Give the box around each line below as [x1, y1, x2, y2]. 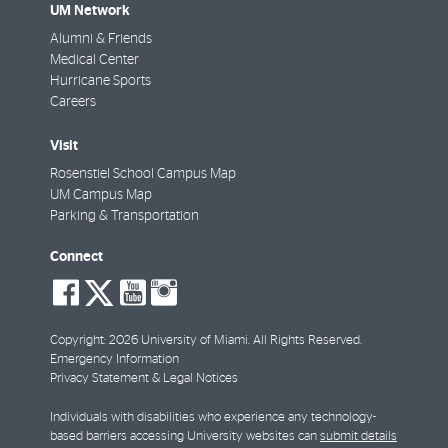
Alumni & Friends [50, 31, 152, 46]
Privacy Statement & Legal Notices [50, 371, 238, 385]
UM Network [50, 2, 130, 18]
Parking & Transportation [50, 208, 199, 223]
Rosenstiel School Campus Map [50, 166, 236, 181]
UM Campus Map [50, 187, 152, 202]
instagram [177, 287, 329, 324]
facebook [78, 287, 219, 324]
